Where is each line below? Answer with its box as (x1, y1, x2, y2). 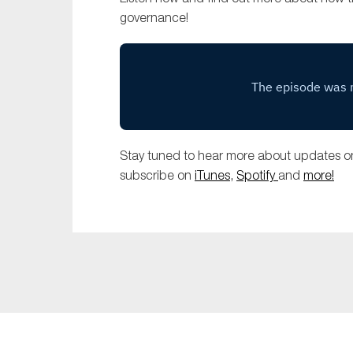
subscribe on (120, 168, 195, 183)
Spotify (236, 168, 278, 183)
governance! (120, 10, 188, 25)
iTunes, (195, 168, 233, 183)
